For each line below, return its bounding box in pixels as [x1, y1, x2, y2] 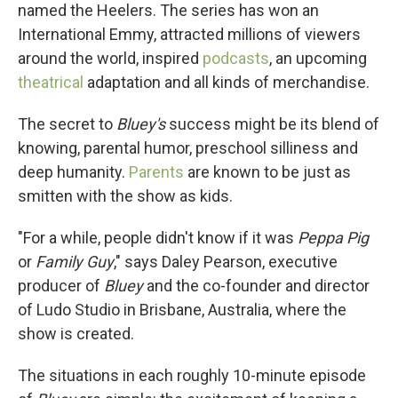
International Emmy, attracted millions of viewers [18, 25, 361, 44]
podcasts [203, 49, 269, 68]
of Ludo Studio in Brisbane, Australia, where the [18, 300, 346, 319]
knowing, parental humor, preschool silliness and [18, 139, 358, 157]
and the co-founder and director [143, 276, 370, 295]
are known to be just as [184, 163, 351, 181]
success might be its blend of [165, 115, 379, 133]
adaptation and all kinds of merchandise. [84, 73, 370, 92]
